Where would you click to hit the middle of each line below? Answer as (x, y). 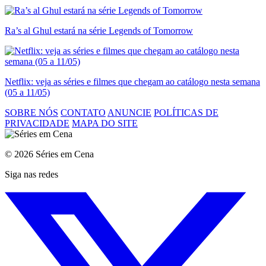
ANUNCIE (129, 113)
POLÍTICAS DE (186, 113)
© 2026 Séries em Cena (49, 154)
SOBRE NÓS (31, 113)
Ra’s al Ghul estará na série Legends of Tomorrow (99, 31)
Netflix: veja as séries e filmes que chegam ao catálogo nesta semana (132, 82)
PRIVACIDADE (37, 123)
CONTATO (83, 113)
